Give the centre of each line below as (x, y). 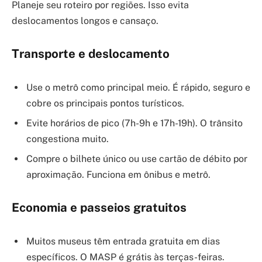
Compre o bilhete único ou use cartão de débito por (137, 158)
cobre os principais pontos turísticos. (105, 103)
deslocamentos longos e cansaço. (85, 21)
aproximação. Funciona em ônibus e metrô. (118, 174)
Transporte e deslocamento (91, 54)
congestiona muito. (68, 139)
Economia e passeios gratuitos (99, 208)
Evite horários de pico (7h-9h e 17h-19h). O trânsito (135, 123)
